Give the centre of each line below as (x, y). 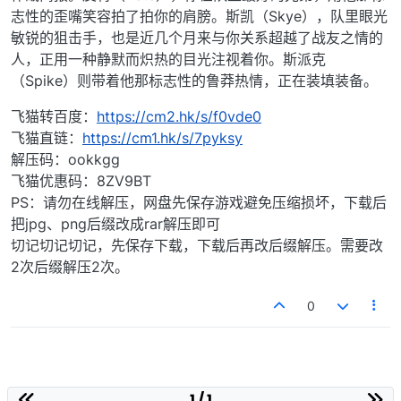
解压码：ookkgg (70, 159)
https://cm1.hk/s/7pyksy (162, 137)
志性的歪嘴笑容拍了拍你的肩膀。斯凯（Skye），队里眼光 (199, 16)
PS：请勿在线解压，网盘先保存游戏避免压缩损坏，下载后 (199, 202)
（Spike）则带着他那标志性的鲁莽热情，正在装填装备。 (194, 80)
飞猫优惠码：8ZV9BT (81, 180)
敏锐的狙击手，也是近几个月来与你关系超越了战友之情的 (197, 37)
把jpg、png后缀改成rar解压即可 (115, 223)
